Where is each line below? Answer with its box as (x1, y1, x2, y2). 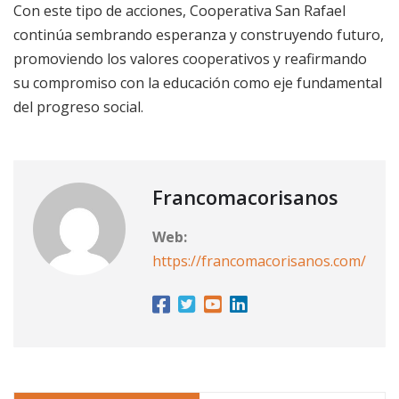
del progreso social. (13, 97, 143, 118)
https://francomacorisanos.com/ (152, 251, 366, 272)
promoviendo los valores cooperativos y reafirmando (13, 49, 367, 69)
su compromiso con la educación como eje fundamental (13, 73, 382, 94)
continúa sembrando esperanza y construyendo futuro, (13, 25, 384, 45)
